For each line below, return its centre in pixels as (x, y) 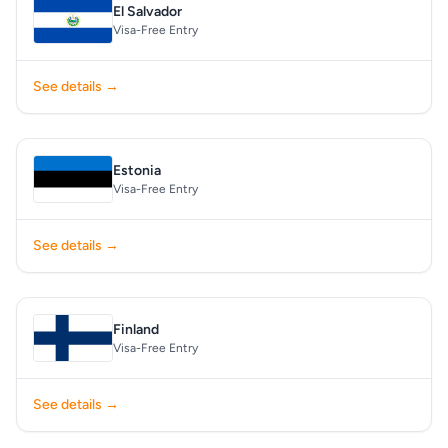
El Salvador (147, 11)
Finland (136, 329)
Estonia (137, 170)
